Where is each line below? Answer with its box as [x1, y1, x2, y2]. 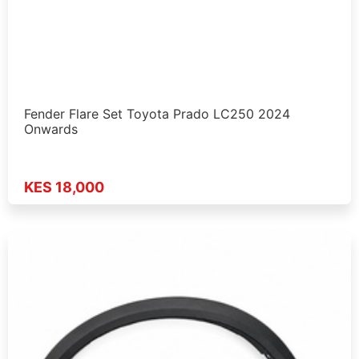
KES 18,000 [24, 178, 104, 196]
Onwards [24, 121, 78, 138]
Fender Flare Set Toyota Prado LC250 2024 [24, 106, 290, 123]
